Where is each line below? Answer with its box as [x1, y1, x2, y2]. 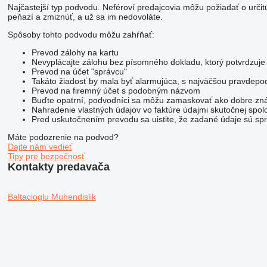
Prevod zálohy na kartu [31, 47, 119, 57]
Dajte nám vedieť [7, 141, 72, 151]
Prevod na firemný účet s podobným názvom [31, 85, 200, 95]
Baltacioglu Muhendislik [7, 191, 96, 201]
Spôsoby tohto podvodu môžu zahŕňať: [7, 29, 154, 39]
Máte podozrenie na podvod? [7, 132, 119, 142]
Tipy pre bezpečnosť [7, 151, 85, 161]
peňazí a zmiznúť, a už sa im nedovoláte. [7, 11, 163, 21]
